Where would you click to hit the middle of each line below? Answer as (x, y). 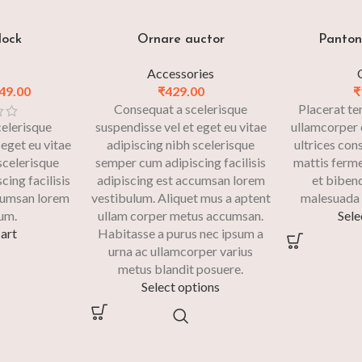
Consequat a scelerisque (181, 109)
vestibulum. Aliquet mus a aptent (181, 198)
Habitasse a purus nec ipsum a (181, 234)
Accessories (181, 74)
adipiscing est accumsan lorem (181, 180)
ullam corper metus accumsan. (181, 216)
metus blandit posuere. (181, 269)
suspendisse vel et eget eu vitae (181, 127)
